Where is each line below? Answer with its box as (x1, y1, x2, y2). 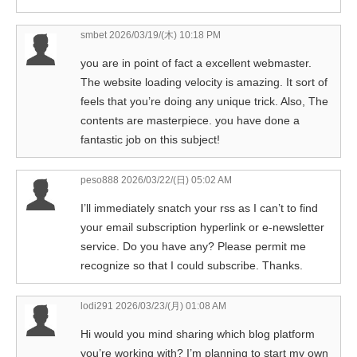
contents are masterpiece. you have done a (80, 113, 300, 127)
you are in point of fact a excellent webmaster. (80, 56, 312, 69)
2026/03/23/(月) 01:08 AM (113, 300, 226, 312)
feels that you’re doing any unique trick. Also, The (80, 94, 328, 108)
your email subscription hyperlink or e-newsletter (80, 220, 324, 233)
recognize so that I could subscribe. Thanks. (80, 258, 303, 272)
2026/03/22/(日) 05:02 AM (119, 174, 232, 186)
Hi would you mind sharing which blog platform (80, 327, 315, 340)
